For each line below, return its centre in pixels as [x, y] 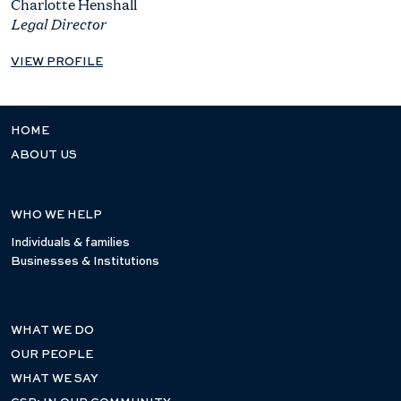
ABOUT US [44, 155]
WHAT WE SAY [55, 379]
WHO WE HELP [56, 215]
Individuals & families [70, 243]
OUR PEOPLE [52, 355]
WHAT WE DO [52, 331]
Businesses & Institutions [85, 262]
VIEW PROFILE [57, 62]
